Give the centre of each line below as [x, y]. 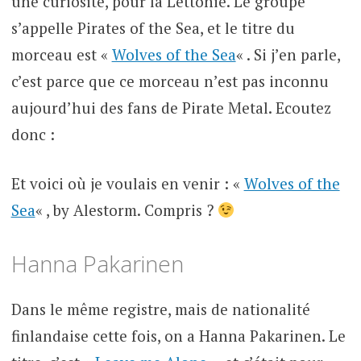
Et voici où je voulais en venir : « [127, 184]
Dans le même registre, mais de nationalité [160, 309]
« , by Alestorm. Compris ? [126, 210]
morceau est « [61, 54]
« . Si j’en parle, [288, 54]
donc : [33, 134]
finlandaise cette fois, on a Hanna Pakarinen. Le [178, 335]
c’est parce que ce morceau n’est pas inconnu [170, 81]
